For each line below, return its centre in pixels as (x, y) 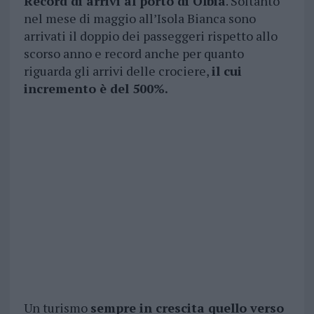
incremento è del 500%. (96, 89)
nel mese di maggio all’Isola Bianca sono (139, 19)
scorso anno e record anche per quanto (134, 54)
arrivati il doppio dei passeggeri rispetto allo (150, 36)
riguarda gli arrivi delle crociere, (117, 71)
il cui (226, 71)
